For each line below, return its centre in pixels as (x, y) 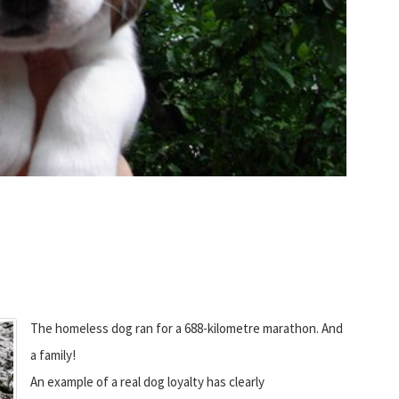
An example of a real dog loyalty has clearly (147, 381)
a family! (53, 354)
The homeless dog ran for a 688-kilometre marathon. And (187, 328)
